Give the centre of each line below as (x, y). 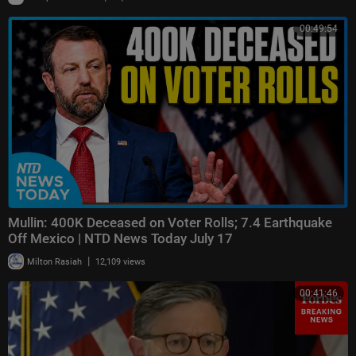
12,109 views (120, 262)
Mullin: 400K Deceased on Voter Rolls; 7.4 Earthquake (170, 223)
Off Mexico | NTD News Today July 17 (120, 239)
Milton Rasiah (53, 262)
